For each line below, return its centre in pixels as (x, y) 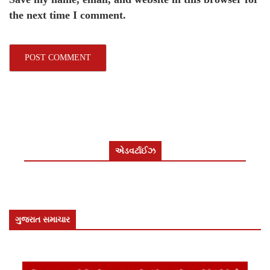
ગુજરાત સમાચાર (42, 220)
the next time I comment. (67, 15)
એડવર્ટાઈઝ (135, 151)
